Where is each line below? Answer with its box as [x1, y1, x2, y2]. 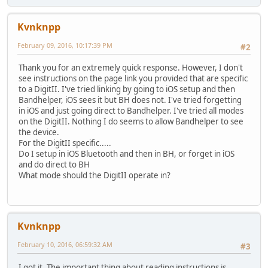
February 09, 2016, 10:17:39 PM [17, 40, 112, 50]
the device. [19, 127, 59, 138]
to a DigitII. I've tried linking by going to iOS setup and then [19, 84, 235, 95]
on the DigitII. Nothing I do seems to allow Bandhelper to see [19, 116, 243, 127]
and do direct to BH [19, 159, 90, 170]
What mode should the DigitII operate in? [19, 170, 170, 181]
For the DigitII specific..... [19, 138, 111, 149]
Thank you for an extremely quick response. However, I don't [19, 62, 243, 74]
